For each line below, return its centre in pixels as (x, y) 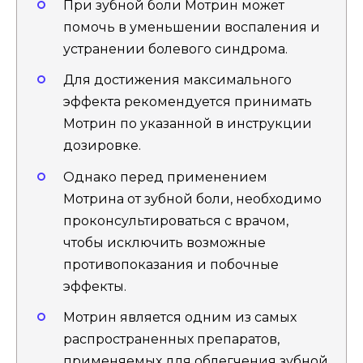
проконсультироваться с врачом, (176, 220)
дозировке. (102, 146)
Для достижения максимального (177, 80)
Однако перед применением (165, 177)
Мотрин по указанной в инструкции (188, 124)
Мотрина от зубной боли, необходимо (192, 199)
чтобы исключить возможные (164, 242)
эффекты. (95, 286)
